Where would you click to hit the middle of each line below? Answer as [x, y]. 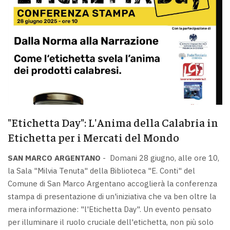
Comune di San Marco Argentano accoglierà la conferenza [112, 183]
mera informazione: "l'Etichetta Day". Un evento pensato [110, 209]
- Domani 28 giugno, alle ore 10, [160, 158]
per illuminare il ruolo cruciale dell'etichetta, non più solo [111, 222]
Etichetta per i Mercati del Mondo [93, 137]
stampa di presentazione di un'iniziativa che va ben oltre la [112, 196]
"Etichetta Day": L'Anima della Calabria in [113, 122]
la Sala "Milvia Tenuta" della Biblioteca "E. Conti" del [101, 170]
